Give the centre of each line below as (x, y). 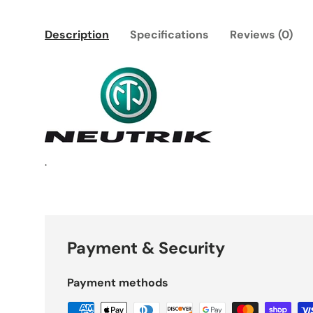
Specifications (169, 35)
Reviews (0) (261, 35)
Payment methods (118, 283)
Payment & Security (146, 248)
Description (77, 35)
